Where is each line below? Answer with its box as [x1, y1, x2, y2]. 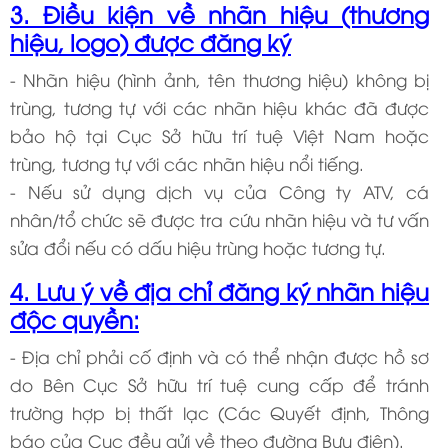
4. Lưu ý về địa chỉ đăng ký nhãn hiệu [10, 274, 430, 306]
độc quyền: [10, 302, 139, 334]
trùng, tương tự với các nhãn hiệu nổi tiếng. [10, 151, 369, 175]
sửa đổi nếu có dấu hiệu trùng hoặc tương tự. [10, 235, 386, 259]
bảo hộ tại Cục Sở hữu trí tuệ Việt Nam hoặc [10, 123, 430, 147]
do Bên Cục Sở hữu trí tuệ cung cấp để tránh [10, 372, 430, 396]
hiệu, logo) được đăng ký [10, 25, 291, 57]
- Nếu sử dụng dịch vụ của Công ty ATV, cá [10, 179, 430, 203]
